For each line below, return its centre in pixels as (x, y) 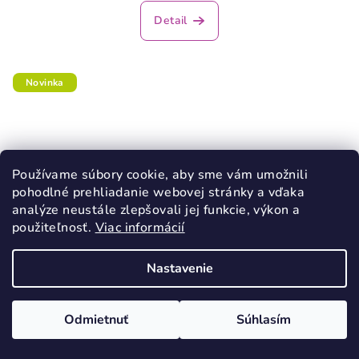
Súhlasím (263, 320)
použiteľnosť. (54, 228)
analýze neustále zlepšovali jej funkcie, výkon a (156, 210)
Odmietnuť (96, 320)
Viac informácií (140, 228)
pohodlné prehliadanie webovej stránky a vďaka (158, 192)
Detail (171, 21)
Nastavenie (179, 268)
